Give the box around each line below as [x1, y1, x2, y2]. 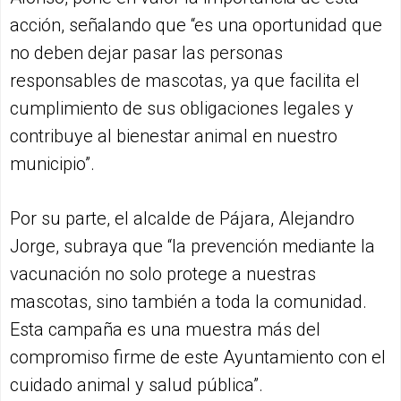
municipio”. [10, 152, 95, 175]
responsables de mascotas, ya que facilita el [10, 69, 360, 91]
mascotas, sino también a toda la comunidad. [10, 290, 367, 312]
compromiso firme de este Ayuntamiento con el [10, 346, 386, 368]
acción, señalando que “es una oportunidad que [10, 13, 382, 36]
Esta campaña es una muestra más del [10, 318, 320, 340]
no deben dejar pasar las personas [10, 41, 283, 64]
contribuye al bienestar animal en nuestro [10, 124, 337, 147]
